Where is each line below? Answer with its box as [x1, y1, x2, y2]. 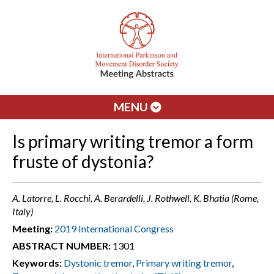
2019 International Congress [54, 223, 174, 234]
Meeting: [12, 223, 53, 234]
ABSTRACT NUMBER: [12, 240, 111, 251]
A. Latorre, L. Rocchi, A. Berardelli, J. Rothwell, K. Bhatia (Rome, [12, 192, 259, 204]
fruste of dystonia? [12, 151, 154, 172]
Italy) [12, 206, 33, 217]
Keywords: [12, 257, 62, 268]
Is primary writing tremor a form [12, 131, 253, 152]
